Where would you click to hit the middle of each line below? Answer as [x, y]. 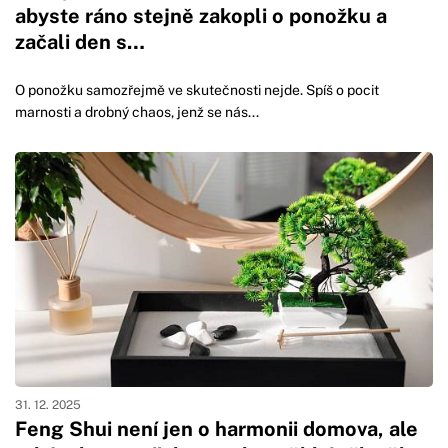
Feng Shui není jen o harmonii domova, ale [216, 429]
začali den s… [80, 41]
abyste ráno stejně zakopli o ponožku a [201, 15]
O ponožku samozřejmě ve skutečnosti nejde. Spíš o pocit [197, 90]
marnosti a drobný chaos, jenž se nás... [137, 112]
